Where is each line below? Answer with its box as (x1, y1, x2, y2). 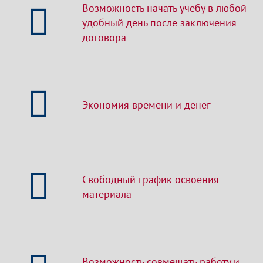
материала (82, 187, 131, 201)
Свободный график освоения (82, 173, 219, 187)
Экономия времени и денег (82, 97, 211, 112)
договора (82, 30, 126, 44)
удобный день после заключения (82, 15, 237, 29)
